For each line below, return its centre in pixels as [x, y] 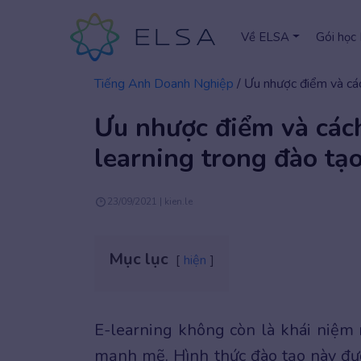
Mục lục [139, 259]
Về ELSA [265, 37]
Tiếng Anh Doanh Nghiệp [164, 84]
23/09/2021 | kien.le [150, 201]
